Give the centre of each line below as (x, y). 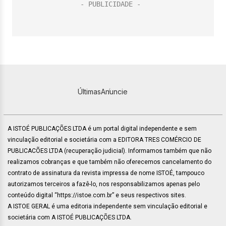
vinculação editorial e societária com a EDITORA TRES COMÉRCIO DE (104, 140)
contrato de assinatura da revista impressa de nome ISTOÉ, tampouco (106, 173)
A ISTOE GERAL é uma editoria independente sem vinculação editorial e (107, 206)
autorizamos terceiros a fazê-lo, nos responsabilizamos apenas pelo (104, 184)
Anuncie (114, 92)
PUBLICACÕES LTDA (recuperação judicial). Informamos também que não (109, 151)
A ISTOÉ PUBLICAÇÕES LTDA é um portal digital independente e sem (102, 129)
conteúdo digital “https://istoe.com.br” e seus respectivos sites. (97, 195)
